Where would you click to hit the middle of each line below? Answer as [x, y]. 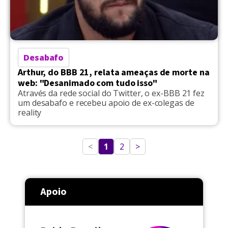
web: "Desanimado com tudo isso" [88, 83]
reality [30, 112]
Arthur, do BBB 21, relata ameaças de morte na [114, 72]
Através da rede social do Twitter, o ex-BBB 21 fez [111, 93]
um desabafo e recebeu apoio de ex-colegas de [106, 103]
